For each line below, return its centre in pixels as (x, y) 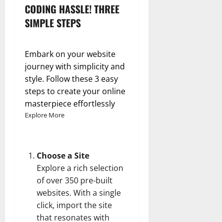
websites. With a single (79, 193)
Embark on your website (70, 54)
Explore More (45, 115)
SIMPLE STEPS (53, 23)
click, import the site (74, 205)
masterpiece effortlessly (70, 103)
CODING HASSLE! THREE (72, 9)
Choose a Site (63, 155)
